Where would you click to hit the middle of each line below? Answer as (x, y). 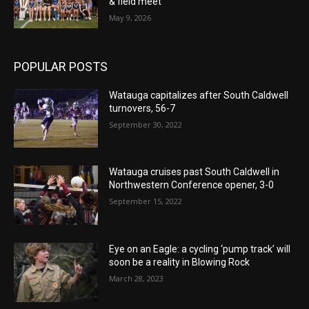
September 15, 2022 (146, 201)
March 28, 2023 (137, 279)
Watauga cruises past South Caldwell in (195, 172)
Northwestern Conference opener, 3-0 (192, 185)
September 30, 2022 (146, 124)
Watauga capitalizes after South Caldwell (199, 95)
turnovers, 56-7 (142, 108)
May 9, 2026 (130, 18)
